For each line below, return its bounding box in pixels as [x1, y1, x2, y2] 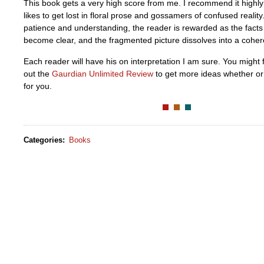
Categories [24, 136, 62, 145]
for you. [24, 81, 52, 91]
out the [24, 68, 52, 78]
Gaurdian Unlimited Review [52, 68, 153, 78]
